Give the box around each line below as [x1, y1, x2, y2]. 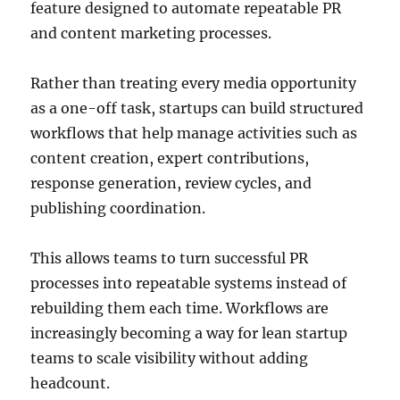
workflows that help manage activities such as [30, 123, 358, 142]
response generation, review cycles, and [30, 173, 312, 192]
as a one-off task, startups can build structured [30, 98, 364, 117]
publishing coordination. [30, 198, 206, 217]
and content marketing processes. [30, 23, 272, 42]
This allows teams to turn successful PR [30, 248, 309, 267]
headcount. [30, 373, 111, 392]
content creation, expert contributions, [30, 148, 310, 167]
